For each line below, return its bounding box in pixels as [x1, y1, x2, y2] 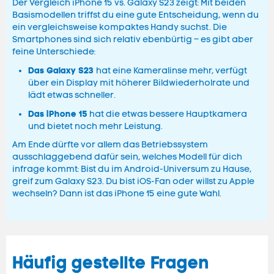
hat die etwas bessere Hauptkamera [87, 109, 247, 120]
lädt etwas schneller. [28, 90, 116, 101]
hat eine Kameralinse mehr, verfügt [96, 65, 247, 76]
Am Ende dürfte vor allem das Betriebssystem [12, 139, 208, 150]
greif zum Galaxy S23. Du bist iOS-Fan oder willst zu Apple [12, 176, 254, 187]
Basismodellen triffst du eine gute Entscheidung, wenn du [12, 10, 259, 21]
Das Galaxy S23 [28, 65, 96, 76]
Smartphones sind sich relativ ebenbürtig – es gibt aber [12, 34, 253, 45]
